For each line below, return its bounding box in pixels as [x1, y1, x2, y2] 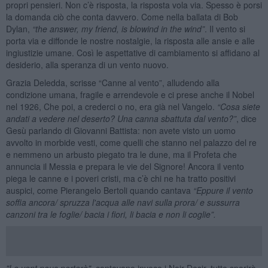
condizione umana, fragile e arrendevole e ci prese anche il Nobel [5, 88, 254, 100]
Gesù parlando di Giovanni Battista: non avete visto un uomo [5, 124, 236, 136]
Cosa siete [220, 100, 260, 112]
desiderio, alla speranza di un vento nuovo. [5, 58, 169, 71]
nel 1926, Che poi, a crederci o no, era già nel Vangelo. [5, 100, 217, 112]
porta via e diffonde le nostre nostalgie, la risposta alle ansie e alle [5, 34, 255, 47]
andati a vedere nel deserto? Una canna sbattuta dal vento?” [5, 112, 236, 124]
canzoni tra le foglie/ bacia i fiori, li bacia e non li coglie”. [5, 208, 216, 220]
